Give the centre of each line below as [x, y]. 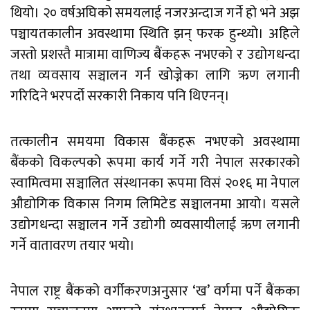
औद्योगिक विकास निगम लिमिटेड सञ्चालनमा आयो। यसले [155, 204]
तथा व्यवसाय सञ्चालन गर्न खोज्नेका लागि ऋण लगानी [155, 76]
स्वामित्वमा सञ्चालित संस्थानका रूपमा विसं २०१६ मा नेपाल [155, 184]
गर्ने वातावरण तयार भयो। [73, 246]
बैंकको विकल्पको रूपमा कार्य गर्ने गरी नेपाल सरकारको [155, 163]
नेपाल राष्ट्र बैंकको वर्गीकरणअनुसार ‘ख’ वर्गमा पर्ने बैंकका [155, 292]
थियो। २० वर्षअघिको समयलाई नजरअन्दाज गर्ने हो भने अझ [155, 13]
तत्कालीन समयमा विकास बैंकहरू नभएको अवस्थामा [155, 142]
